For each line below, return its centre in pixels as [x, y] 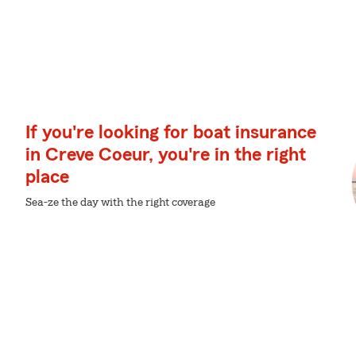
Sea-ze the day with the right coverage [120, 203]
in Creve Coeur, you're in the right [166, 155]
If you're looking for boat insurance [171, 133]
